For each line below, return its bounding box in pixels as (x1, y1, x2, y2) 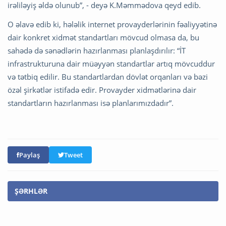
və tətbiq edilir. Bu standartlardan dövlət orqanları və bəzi (8, 71, 208, 82)
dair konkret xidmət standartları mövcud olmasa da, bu (8, 32, 199, 42)
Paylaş (19, 150, 40, 159)
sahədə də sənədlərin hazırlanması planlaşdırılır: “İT (8, 45, 186, 55)
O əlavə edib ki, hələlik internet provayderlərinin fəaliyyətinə (8, 19, 217, 29)
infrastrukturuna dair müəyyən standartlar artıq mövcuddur (8, 58, 215, 69)
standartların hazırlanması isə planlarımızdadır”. (8, 97, 174, 108)
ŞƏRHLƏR (15, 186, 47, 196)
